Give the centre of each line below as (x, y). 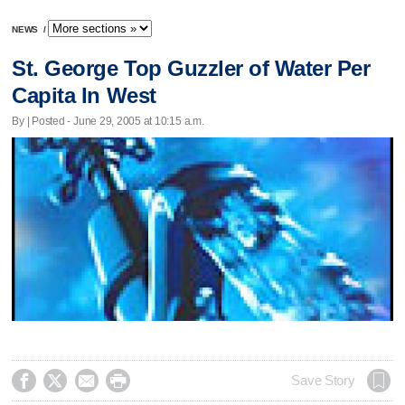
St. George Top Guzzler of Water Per (191, 69)
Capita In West (84, 96)
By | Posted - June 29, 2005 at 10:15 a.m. (108, 121)
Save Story (323, 380)
